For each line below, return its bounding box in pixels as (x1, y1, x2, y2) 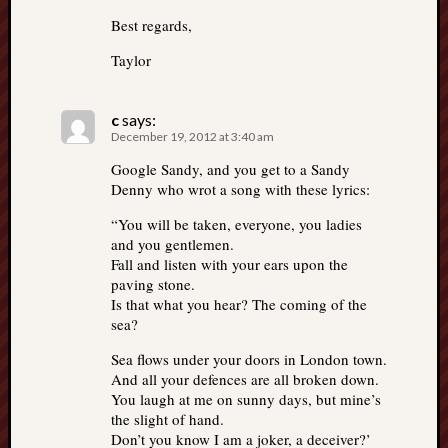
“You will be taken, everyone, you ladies (111, 214, 362, 235)
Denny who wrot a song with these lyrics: (111, 179, 370, 200)
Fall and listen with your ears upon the (111, 254, 348, 275)
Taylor (111, 50, 151, 71)
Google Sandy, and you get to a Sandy (111, 159, 350, 180)
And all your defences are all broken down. (111, 369, 379, 390)
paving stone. (111, 274, 195, 295)
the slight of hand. (111, 409, 224, 430)
